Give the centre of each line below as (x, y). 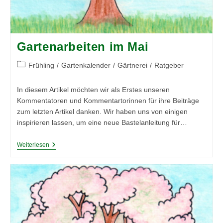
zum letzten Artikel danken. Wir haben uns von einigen (102, 111)
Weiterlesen (33, 145)
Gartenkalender (86, 65)
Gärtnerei (132, 65)
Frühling (41, 65)
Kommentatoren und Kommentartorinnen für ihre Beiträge (108, 100)
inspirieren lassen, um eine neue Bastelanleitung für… (102, 122)
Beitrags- (30, 64)
